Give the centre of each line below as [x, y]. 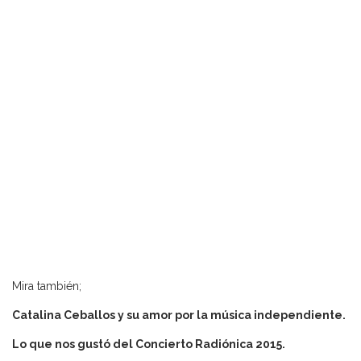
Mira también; [47, 286]
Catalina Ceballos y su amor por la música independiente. [180, 315]
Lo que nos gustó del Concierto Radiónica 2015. [149, 344]
